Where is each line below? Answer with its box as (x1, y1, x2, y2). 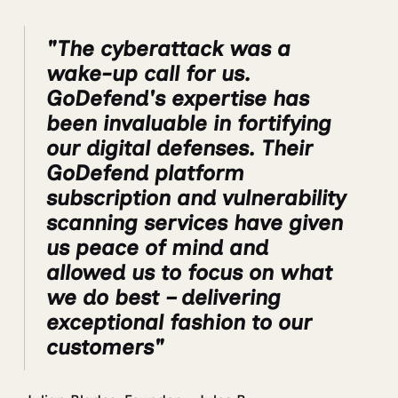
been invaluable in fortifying (45, 109, 331, 136)
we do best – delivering (45, 283, 281, 310)
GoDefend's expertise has (45, 84, 309, 111)
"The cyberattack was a (45, 35, 291, 61)
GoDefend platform (45, 159, 244, 186)
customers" (45, 333, 164, 360)
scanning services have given (45, 209, 343, 235)
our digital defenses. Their (45, 134, 313, 161)
